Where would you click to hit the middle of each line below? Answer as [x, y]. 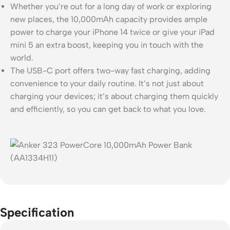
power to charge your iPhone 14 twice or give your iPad [112, 32]
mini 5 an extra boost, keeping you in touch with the [107, 45]
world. [22, 57]
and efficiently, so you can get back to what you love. [108, 109]
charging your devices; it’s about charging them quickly [114, 96]
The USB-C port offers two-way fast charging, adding [110, 70]
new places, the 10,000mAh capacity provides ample [109, 19]
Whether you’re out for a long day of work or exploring [111, 6]
